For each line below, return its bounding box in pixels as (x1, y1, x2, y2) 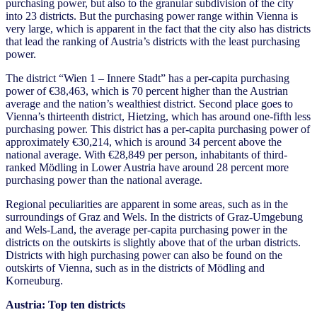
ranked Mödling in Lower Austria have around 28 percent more (6, 161, 289, 174)
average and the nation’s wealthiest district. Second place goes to (6, 98, 293, 110)
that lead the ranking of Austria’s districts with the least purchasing (6, 35, 300, 48)
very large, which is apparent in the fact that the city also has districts (6, 23, 311, 35)
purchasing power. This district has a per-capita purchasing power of (6, 123, 310, 136)
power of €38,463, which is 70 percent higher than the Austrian (6, 85, 288, 98)
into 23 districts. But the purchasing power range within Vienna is (6, 10, 298, 23)
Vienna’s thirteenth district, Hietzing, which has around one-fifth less (6, 110, 311, 123)
